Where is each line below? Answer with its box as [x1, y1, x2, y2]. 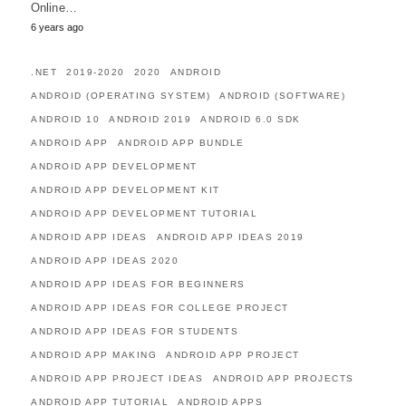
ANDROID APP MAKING [31, 350, 157, 360]
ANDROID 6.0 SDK [200, 114, 301, 124]
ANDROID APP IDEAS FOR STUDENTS [31, 326, 238, 336]
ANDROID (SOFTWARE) [219, 91, 345, 101]
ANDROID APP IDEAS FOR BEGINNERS [31, 279, 246, 289]
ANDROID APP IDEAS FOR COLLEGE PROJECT [31, 303, 289, 313]
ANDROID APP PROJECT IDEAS [31, 373, 204, 383]
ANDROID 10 [31, 114, 100, 124]
